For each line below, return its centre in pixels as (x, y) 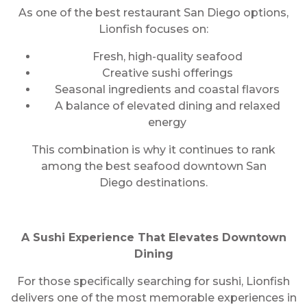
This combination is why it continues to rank (153, 150)
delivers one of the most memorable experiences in (153, 298)
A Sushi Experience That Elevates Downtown (153, 237)
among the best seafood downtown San (153, 166)
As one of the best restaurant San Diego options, (153, 13)
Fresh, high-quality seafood (167, 57)
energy (167, 122)
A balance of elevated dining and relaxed (167, 106)
